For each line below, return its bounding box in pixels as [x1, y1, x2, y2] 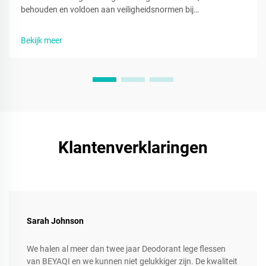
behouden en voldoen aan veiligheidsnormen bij [21, 5, 194, 15]
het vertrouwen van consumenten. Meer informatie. [21, 30, 209, 40]
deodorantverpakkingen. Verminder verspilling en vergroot [21, 17, 233, 27]
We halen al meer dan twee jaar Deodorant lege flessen [27, 244, 226, 254]
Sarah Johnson [27, 216, 84, 226]
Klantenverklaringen [58, 138, 208, 158]
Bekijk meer [21, 36, 62, 46]
